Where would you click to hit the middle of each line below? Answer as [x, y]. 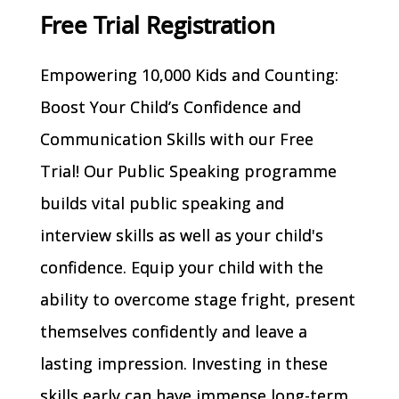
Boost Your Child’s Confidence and [170, 106]
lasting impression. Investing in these [183, 363]
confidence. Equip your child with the [181, 267]
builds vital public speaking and [162, 203]
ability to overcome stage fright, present [197, 299]
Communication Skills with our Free [176, 138]
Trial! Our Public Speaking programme [188, 171]
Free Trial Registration [157, 25]
